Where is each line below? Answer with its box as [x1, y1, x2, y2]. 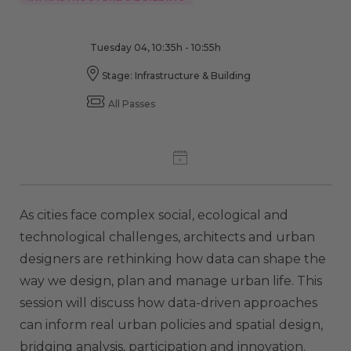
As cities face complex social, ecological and [20, 207, 288, 223]
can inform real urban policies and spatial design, [20, 317, 323, 332]
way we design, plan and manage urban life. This [20, 273, 322, 288]
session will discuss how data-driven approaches [20, 295, 317, 310]
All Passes [107, 97, 155, 110]
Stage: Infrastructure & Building [101, 69, 251, 81]
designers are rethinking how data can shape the [20, 251, 326, 266]
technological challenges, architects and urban [20, 229, 315, 244]
